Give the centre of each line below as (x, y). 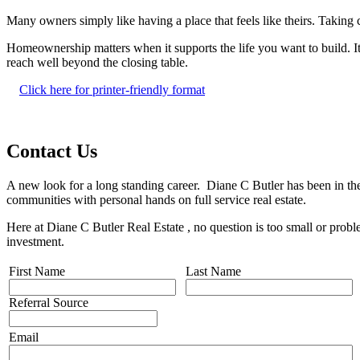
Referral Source (49, 302)
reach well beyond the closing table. (97, 63)
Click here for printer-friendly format (112, 90)
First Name (37, 271)
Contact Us (52, 151)
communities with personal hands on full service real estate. (156, 199)
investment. (35, 241)
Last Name (213, 271)
